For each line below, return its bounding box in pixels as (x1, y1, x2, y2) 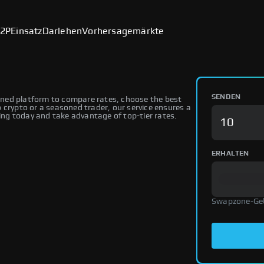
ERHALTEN (212, 150, 249, 157)
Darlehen (42, 27, 82, 36)
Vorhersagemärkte (82, 27, 164, 36)
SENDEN (212, 93, 241, 100)
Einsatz (11, 27, 42, 36)
